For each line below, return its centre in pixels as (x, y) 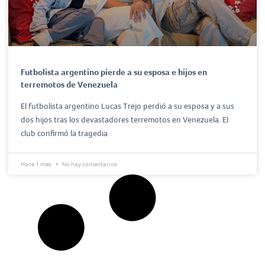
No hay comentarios (89, 164)
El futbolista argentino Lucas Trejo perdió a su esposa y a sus (127, 106)
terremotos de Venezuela (69, 84)
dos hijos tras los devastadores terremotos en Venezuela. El (125, 119)
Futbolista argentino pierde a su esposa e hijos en (114, 72)
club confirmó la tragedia (64, 133)
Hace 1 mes (37, 164)
